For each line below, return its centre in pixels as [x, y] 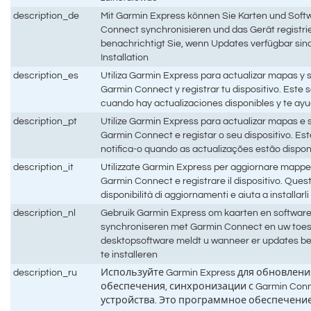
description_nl [45, 212]
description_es [46, 75]
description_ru [45, 272]
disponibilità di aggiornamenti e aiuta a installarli [205, 194]
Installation [125, 57]
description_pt [45, 121]
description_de [47, 15]
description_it [44, 167]
